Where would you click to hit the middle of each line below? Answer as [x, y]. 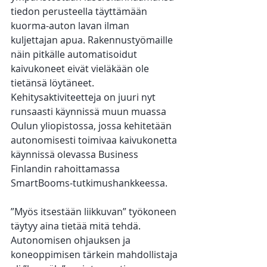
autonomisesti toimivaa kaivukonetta [95, 140]
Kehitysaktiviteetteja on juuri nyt [84, 97]
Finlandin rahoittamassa [66, 169]
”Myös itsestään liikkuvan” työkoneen [95, 212]
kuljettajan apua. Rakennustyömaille [93, 40]
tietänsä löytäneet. [54, 83]
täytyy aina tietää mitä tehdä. [77, 226]
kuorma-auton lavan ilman [71, 26]
